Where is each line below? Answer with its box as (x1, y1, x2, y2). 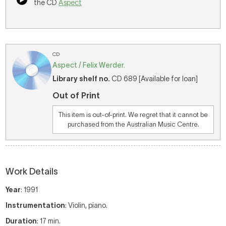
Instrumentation (6, 201, 66, 209)
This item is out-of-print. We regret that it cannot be (59, 111, 208, 119)
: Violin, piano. (65, 201, 108, 209)
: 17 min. (37, 217, 61, 225)
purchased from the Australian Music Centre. (67, 121, 199, 128)
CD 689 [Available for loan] (110, 75, 198, 83)
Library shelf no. (52, 75, 110, 83)
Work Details (6, 166, 59, 177)
